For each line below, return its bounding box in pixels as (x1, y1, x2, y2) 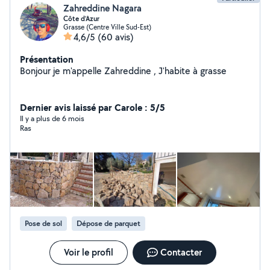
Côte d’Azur (63, 14, 99, 24)
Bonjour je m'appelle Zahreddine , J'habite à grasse (20, 64, 227, 77)
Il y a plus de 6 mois (20, 113, 84, 124)
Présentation (20, 52, 74, 66)
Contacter (160, 246, 202, 259)
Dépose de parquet (77, 218, 140, 228)
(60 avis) (98, 31, 134, 43)
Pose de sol (25, 218, 62, 228)
